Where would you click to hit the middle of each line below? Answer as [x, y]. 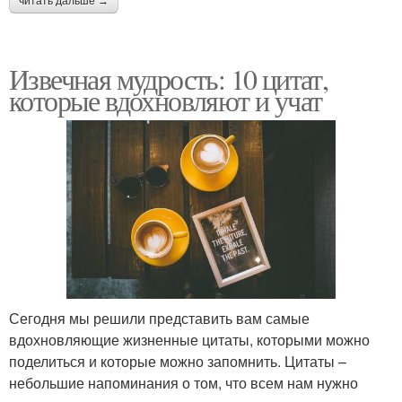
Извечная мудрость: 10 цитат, [169, 79]
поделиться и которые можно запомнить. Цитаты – [178, 362]
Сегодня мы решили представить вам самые [159, 319]
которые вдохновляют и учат [166, 100]
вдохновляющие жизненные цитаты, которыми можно [189, 340]
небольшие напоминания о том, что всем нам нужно [184, 383]
